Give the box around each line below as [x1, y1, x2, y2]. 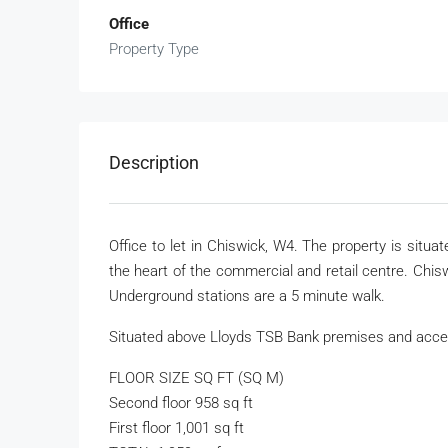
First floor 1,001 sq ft [109, 419, 252, 438]
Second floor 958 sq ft [109, 394, 257, 413]
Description [109, 152, 199, 174]
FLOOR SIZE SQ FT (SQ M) [109, 369, 284, 388]
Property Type [109, 40, 199, 59]
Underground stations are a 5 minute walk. [109, 287, 385, 306]
